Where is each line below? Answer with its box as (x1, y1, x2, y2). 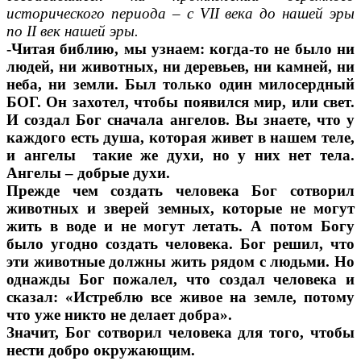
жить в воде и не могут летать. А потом (6, 218, 313, 235)
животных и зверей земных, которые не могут (6, 200, 355, 218)
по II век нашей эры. (6, 23, 139, 40)
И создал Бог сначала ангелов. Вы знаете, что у (6, 111, 355, 129)
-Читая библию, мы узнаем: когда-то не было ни (6, 40, 355, 58)
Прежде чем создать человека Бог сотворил (6, 182, 355, 200)
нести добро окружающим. (6, 342, 195, 359)
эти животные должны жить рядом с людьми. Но (6, 253, 355, 271)
